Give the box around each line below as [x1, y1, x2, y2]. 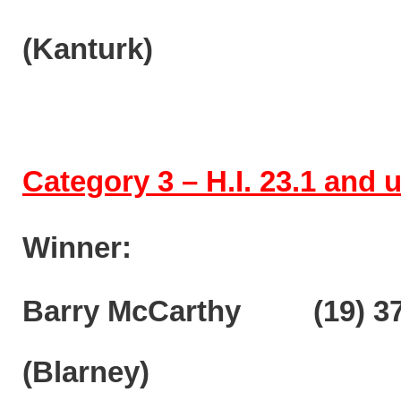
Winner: [22, 231, 132, 265]
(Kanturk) [22, 32, 153, 66]
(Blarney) [22, 355, 149, 389]
